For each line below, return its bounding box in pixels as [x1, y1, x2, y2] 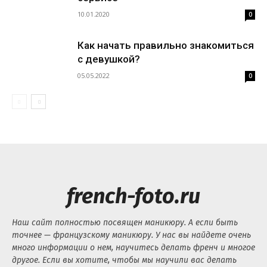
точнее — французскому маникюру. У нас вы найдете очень [12, 229, 251, 240]
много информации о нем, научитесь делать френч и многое [12, 242, 255, 253]
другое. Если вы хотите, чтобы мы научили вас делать [12, 254, 237, 265]
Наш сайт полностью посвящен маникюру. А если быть [12, 217, 238, 228]
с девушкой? [77, 52, 140, 65]
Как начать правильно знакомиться [77, 39, 254, 51]
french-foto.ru [67, 182, 200, 209]
